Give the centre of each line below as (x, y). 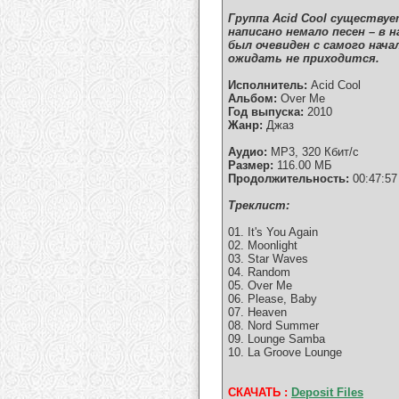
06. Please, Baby (273, 299)
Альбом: (252, 99)
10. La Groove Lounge (285, 353)
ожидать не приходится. (304, 59)
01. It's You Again (273, 232)
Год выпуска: (266, 112)
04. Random (259, 273)
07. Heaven (257, 313)
